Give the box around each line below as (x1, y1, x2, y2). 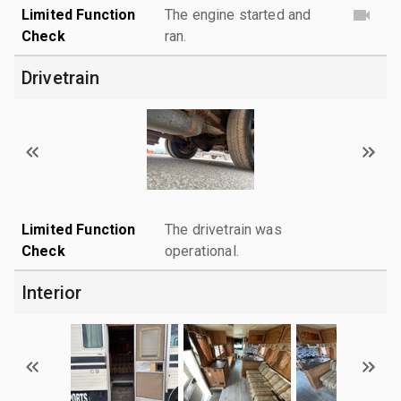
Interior (21, 281, 82, 303)
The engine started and (165, 5, 311, 23)
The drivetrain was (165, 220, 282, 238)
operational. (165, 242, 239, 260)
